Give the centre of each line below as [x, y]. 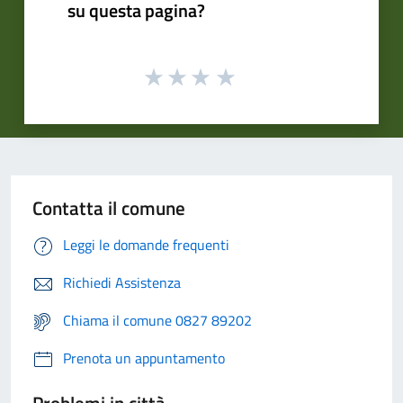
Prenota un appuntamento [144, 358]
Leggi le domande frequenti [146, 245]
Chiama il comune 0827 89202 [157, 321]
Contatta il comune [109, 208]
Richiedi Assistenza [122, 283]
